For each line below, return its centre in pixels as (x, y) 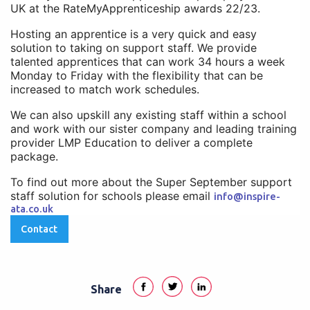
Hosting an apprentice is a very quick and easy (134, 34)
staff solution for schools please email (112, 196)
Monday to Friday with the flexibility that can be (137, 75)
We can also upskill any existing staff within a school (148, 115)
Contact (39, 229)
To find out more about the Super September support (151, 182)
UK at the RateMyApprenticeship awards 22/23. (135, 8)
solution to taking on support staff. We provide (134, 48)
